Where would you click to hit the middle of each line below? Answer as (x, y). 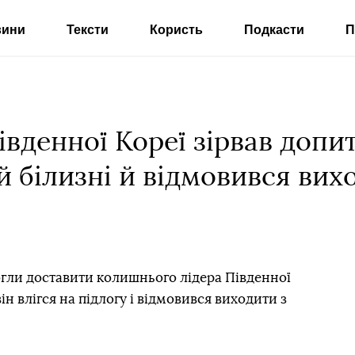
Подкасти (274, 30)
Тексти (87, 30)
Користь (176, 30)
